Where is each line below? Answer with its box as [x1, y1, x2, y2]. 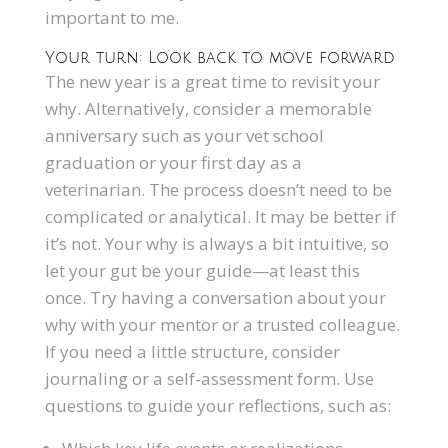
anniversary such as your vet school [44, 124, 324, 147]
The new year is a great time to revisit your [44, 70, 380, 93]
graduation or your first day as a [44, 151, 302, 174]
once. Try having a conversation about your [44, 286, 386, 309]
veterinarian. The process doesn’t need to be [44, 178, 392, 201]
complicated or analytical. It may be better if [44, 205, 396, 228]
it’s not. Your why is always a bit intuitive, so [44, 232, 389, 255]
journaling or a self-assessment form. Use [44, 367, 374, 390]
